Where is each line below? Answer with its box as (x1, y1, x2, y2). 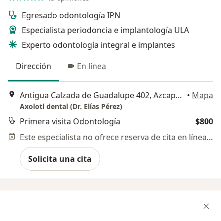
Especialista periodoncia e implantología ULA (22, 25, 189, 36)
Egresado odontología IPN (22, 10, 120, 21)
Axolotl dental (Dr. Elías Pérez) (20, 102, 122, 111)
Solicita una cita (28, 153, 92, 165)
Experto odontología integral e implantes (22, 39, 175, 50)
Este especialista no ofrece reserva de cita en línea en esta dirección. (207, 132, 213, 143)
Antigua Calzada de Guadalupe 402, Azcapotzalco (176, 90, 182, 101)
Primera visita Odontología (20, 116, 120, 127)
